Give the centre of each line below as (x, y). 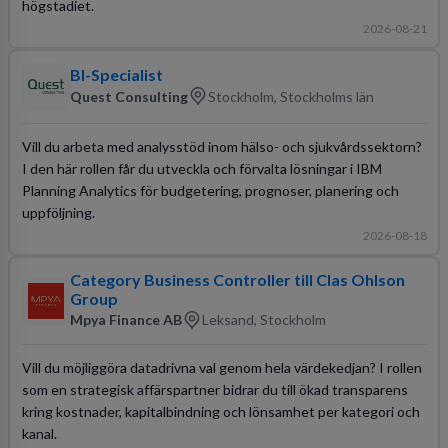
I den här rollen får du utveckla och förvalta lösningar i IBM (201, 168)
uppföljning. (58, 212)
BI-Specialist (116, 74)
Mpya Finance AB (125, 319)
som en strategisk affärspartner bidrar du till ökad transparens (214, 389)
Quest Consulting (128, 96)
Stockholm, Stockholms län (290, 96)
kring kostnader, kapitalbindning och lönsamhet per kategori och (220, 411)
